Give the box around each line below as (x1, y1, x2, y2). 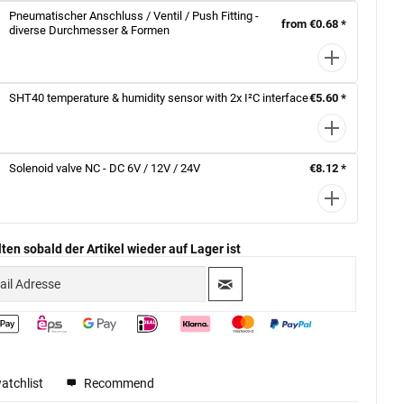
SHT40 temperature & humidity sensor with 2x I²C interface (9, 90, 309, 105)
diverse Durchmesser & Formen (9, 23, 170, 37)
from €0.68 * (280, 16, 346, 31)
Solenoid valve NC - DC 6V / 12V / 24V (9, 161, 201, 175)
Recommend (81, 376, 155, 391)
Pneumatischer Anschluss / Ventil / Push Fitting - (9, 9, 260, 23)
